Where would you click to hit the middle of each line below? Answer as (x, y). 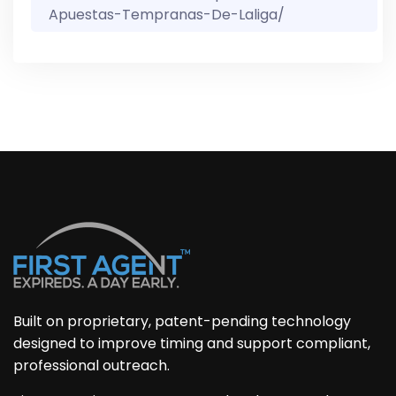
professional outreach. (91, 366)
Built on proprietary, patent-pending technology (182, 321)
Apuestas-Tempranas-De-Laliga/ (167, 15)
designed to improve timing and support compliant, (192, 343)
